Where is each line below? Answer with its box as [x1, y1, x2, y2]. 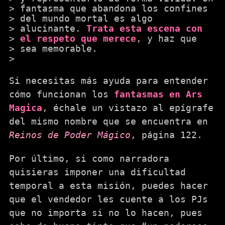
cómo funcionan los [9, 89, 114, 99]
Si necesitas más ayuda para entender [9, 75, 208, 86]
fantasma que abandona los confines [20, 3, 208, 14]
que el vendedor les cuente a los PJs [9, 194, 208, 204]
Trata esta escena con [86, 23, 202, 34]
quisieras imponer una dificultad [9, 167, 186, 177]
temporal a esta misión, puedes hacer [9, 180, 208, 191]
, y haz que [136, 33, 197, 44]
